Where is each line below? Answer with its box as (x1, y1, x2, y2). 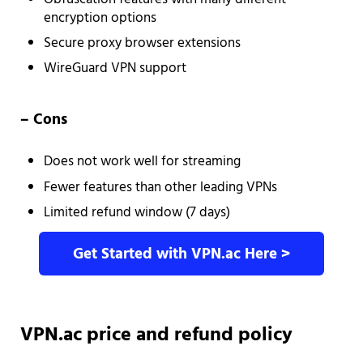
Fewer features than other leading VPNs (44, 176, 278, 199)
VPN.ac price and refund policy (19, 320, 293, 352)
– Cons (19, 108, 67, 133)
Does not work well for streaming (44, 151, 241, 173)
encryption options (44, 6, 157, 29)
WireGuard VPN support (44, 58, 187, 80)
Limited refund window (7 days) (44, 201, 231, 224)
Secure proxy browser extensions (44, 32, 241, 55)
